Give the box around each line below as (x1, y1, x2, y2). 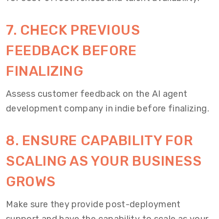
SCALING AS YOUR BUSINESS (6, 153, 202, 169)
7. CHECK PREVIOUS (6, 22, 140, 38)
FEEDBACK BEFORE (6, 43, 137, 59)
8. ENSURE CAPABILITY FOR (6, 132, 193, 149)
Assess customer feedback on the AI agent (6, 88, 188, 99)
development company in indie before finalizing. (6, 103, 209, 114)
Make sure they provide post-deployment (6, 199, 181, 210)
